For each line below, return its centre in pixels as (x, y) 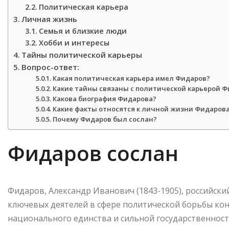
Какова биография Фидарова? (105, 99)
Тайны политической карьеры (82, 55)
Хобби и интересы (74, 43)
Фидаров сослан (93, 153)
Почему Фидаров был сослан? (105, 119)
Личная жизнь (50, 19)
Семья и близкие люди (83, 31)
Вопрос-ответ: (51, 67)
